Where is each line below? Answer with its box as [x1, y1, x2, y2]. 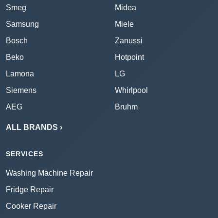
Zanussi [115, 36, 143, 45]
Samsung [6, 20, 39, 29]
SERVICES [6, 150, 43, 158]
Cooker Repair [6, 202, 56, 211]
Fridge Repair [6, 185, 54, 194]
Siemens [6, 86, 36, 95]
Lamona [6, 70, 34, 78]
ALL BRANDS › [6, 123, 62, 132]
